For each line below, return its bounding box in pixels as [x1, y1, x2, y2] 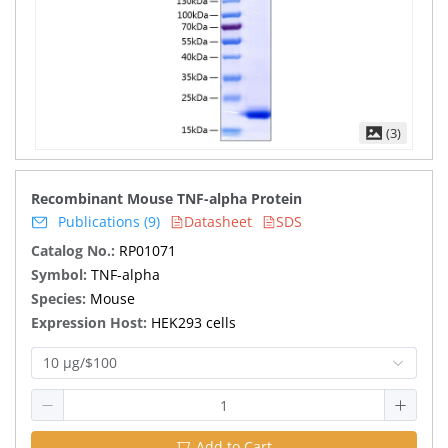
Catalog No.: [31, 241, 119, 260]
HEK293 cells [151, 313, 236, 332]
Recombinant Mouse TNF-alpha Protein [31, 189, 302, 208]
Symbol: [31, 265, 91, 284]
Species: [31, 289, 90, 308]
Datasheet [184, 212, 252, 231]
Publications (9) [58, 212, 160, 231]
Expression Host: [31, 313, 151, 332]
